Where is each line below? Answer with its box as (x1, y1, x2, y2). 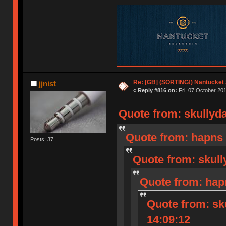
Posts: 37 (30, 136, 54, 142)
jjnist (38, 79, 56, 88)
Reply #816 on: (137, 87, 177, 93)
